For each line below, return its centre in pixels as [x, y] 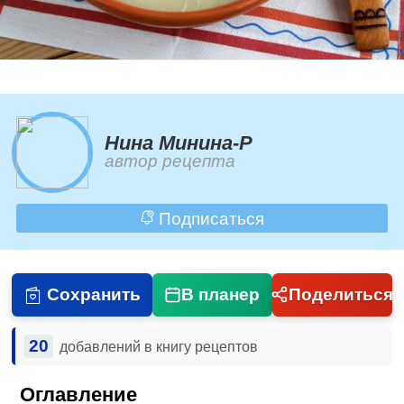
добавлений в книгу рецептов [158, 346]
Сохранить [93, 294]
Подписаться [209, 218]
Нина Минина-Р [179, 143]
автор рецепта [170, 161]
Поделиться [340, 294]
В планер [221, 294]
